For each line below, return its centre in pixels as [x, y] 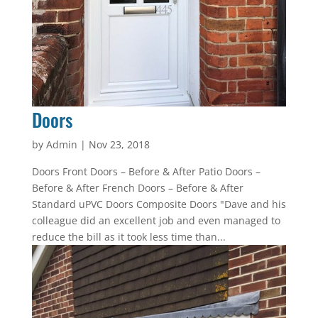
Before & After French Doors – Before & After [137, 187]
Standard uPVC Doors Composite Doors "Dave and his [159, 204]
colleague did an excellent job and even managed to [156, 220]
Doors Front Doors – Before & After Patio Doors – [146, 171]
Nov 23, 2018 [119, 144]
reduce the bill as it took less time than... [128, 236]
